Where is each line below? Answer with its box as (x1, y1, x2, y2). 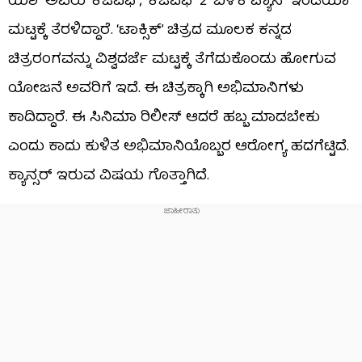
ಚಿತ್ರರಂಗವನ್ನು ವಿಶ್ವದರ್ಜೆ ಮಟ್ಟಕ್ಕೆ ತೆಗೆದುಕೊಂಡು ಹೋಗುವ (8, 47, 336, 73)
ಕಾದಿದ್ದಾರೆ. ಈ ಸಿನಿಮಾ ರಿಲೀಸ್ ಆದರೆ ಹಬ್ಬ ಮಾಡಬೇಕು (8, 105, 320, 131)
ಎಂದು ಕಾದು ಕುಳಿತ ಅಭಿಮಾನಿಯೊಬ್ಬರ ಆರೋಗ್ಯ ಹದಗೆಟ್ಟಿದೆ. (8, 134, 349, 160)
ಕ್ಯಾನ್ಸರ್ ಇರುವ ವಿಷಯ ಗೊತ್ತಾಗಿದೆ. (8, 163, 209, 189)
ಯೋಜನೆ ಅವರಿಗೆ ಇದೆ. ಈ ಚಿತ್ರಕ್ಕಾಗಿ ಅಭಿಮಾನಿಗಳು (8, 76, 304, 102)
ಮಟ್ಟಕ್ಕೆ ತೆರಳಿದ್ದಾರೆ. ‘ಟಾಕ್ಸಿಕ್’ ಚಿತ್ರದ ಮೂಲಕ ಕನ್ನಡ (8, 18, 292, 44)
